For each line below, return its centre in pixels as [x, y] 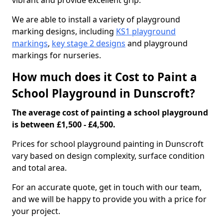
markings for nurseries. [56, 55]
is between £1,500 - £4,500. [64, 124]
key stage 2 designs [89, 43]
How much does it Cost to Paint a [105, 77]
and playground [157, 43]
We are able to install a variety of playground [96, 19]
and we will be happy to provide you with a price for [109, 199]
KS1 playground [146, 31]
